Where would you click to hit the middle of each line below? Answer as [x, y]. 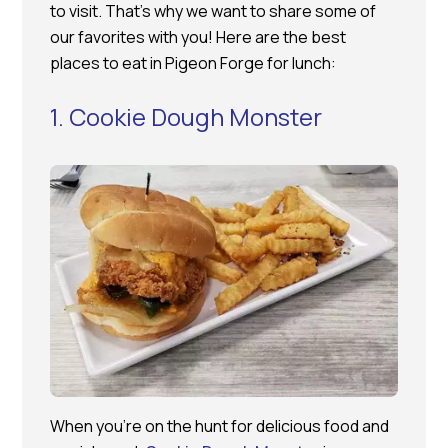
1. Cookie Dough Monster [186, 117]
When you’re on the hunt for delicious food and [220, 425]
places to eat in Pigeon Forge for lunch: [193, 63]
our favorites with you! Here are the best [198, 37]
